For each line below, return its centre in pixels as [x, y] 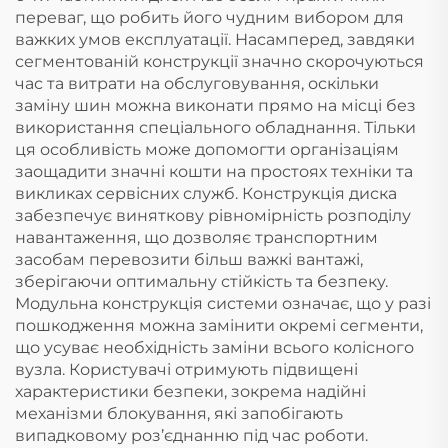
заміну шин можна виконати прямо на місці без [215, 105]
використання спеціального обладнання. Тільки [215, 127]
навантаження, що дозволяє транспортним [196, 237]
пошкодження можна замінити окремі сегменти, [219, 325]
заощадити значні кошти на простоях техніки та [214, 171]
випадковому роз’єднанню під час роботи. [191, 435]
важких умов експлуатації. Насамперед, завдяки [215, 39]
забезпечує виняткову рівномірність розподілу [213, 215]
